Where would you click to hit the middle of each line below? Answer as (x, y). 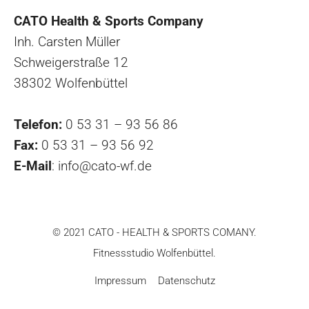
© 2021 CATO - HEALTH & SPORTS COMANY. (154, 232)
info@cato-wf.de (105, 166)
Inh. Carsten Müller (67, 41)
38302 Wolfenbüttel (71, 83)
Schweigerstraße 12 (71, 62)
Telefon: (38, 124)
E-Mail (33, 166)
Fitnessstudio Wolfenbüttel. (154, 253)
